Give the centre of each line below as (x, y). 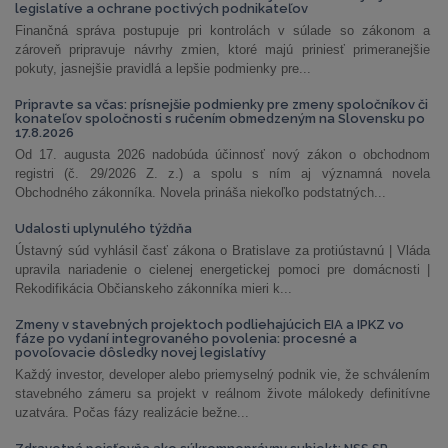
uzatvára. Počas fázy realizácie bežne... (132, 412)
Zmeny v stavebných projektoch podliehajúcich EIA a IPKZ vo (209, 324)
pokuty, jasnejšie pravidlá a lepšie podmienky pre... (163, 68)
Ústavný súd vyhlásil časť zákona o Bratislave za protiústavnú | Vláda (222, 250)
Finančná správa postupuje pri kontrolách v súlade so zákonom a (222, 30)
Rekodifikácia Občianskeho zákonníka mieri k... (153, 288)
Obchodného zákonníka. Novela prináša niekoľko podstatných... (200, 192)
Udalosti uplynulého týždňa (103, 228)
